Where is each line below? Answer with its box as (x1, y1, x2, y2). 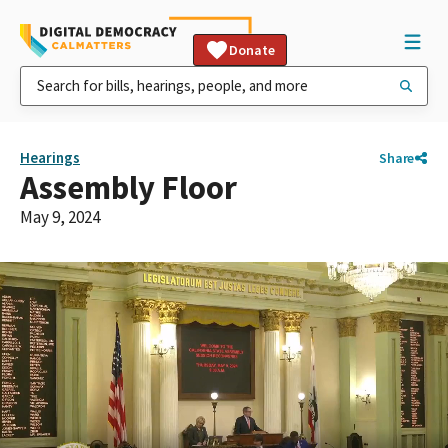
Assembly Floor (20, 167, 237, 208)
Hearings (20, 148, 80, 167)
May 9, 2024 (20, 206, 100, 228)
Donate (229, 41, 275, 59)
